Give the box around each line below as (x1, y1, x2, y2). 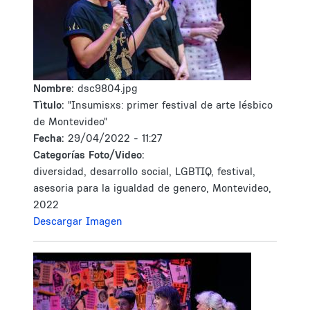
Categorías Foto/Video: (33, 148, 145, 161)
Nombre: (33, 82, 77, 95)
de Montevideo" (33, 115, 107, 128)
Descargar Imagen (33, 215, 122, 228)
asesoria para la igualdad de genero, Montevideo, (33, 181, 271, 194)
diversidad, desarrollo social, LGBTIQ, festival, (33, 165, 255, 178)
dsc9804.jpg (77, 82, 138, 95)
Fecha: (33, 131, 68, 145)
